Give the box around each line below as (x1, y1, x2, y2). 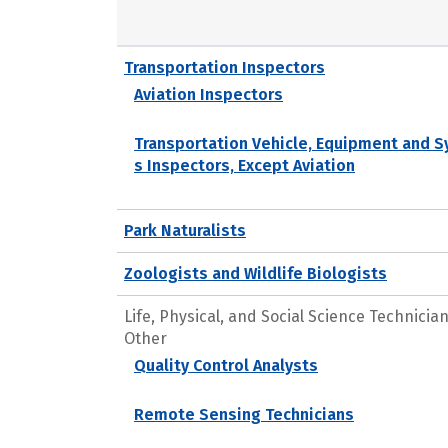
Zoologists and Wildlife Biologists (124, 263, 387, 283)
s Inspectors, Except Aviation (134, 155, 355, 175)
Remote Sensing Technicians (134, 404, 354, 424)
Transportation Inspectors (124, 57, 325, 77)
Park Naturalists (124, 220, 246, 240)
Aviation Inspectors (134, 84, 283, 104)
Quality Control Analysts (134, 355, 318, 375)
